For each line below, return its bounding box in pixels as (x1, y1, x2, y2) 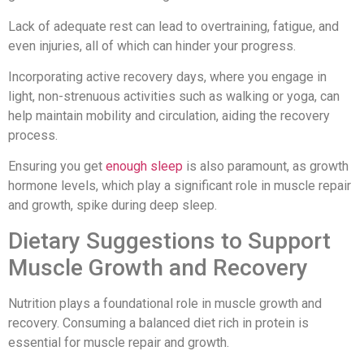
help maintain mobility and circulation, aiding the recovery (8, 108, 330, 123)
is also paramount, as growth (183, 158, 349, 175)
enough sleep (106, 158, 183, 175)
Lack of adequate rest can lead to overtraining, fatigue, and (8, 18, 339, 34)
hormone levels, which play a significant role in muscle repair (8, 178, 351, 194)
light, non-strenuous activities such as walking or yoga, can (8, 89, 340, 104)
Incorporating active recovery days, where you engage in (8, 69, 327, 84)
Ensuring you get (8, 158, 106, 175)
